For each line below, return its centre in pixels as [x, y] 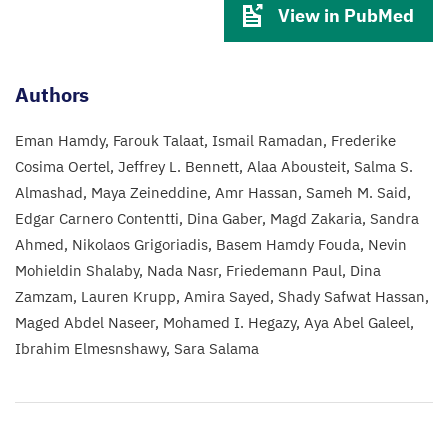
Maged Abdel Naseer [85, 322]
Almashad [49, 192]
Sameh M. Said [356, 192]
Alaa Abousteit [296, 166]
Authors [52, 94]
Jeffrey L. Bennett [178, 166]
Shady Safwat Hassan [351, 296]
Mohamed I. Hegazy [229, 322]
